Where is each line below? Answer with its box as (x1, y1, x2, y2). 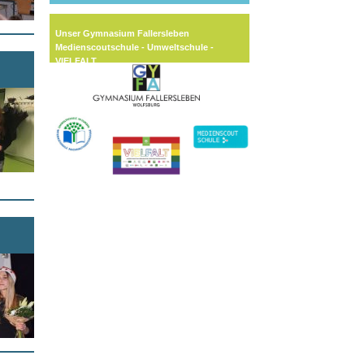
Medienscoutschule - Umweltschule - (55, 41, 214, 52)
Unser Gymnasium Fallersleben (55, 28, 190, 38)
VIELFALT (55, 55, 97, 66)
